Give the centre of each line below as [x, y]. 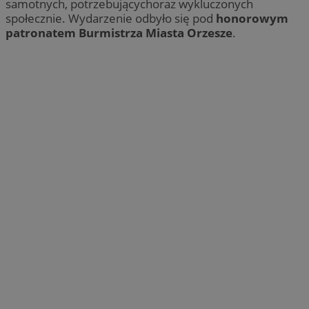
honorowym [252, 19]
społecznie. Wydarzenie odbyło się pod [111, 19]
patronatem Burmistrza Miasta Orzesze [119, 33]
